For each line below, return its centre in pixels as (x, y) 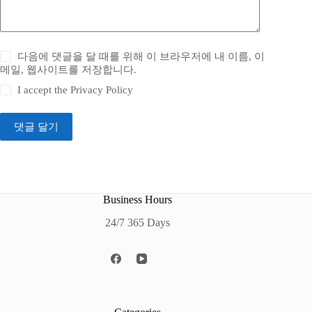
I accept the (44, 90)
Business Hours (137, 199)
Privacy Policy (102, 90)
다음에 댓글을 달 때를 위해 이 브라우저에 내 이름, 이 (141, 57)
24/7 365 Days (137, 222)
